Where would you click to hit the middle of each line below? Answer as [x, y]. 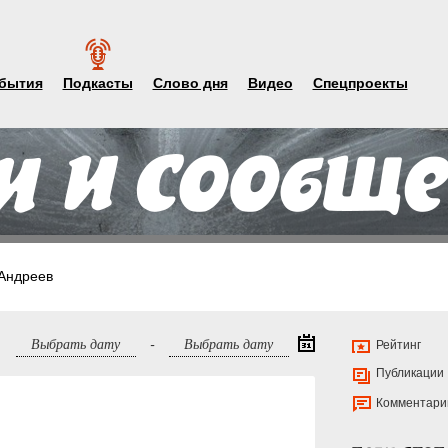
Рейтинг [398, 345]
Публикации [409, 373]
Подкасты [97, 83]
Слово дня [190, 83]
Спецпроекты [360, 83]
